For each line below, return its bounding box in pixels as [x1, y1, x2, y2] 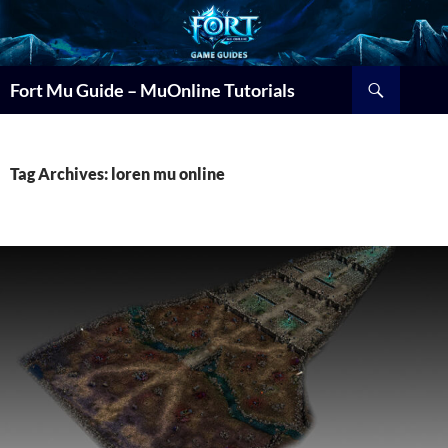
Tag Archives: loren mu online [10, 163, 225, 183]
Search [4, 66, 50, 86]
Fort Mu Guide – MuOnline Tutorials [10, 78, 295, 101]
